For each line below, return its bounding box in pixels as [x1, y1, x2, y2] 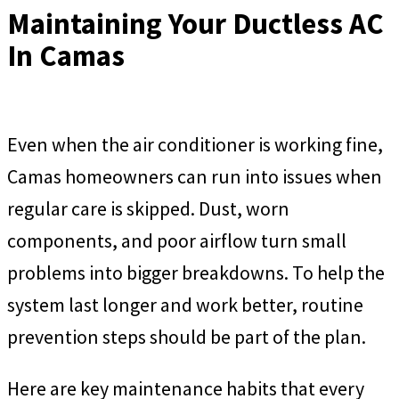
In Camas [7, 37, 125, 74]
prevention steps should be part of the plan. [7, 324, 366, 349]
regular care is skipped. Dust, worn [7, 196, 289, 221]
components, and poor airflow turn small [7, 228, 346, 253]
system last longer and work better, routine [7, 292, 363, 317]
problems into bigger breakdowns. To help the [7, 260, 385, 285]
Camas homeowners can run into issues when [7, 164, 382, 189]
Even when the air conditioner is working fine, [7, 132, 383, 157]
